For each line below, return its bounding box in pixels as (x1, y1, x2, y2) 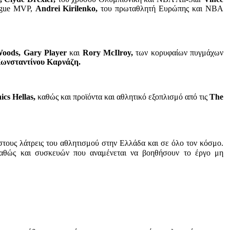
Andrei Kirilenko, (35, 4, 98, 13)
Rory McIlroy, (82, 48, 136, 57)
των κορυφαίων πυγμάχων (136, 48, 224, 57)
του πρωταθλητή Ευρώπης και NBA (98, 4, 224, 13)
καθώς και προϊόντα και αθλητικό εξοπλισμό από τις (37, 92, 207, 102)
